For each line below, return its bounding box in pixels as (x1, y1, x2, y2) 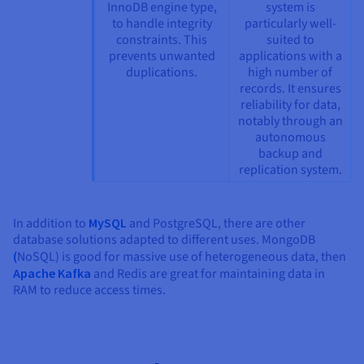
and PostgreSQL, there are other (127, 214, 305, 232)
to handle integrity (111, 14, 212, 32)
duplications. (126, 63, 197, 81)
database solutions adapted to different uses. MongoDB (13, 230, 315, 249)
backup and (258, 144, 323, 162)
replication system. (238, 160, 342, 179)
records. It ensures (239, 79, 341, 97)
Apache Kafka (13, 264, 91, 281)
